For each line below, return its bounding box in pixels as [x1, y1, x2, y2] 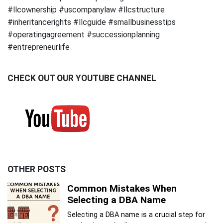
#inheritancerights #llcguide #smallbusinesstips [7, 17, 176, 27]
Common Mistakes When [67, 183, 177, 195]
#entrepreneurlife [7, 42, 70, 52]
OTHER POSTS [7, 164, 66, 175]
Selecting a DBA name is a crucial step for [67, 211, 205, 220]
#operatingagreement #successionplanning [7, 29, 160, 39]
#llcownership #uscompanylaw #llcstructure [7, 4, 165, 14]
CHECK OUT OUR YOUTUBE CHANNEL [7, 73, 156, 83]
